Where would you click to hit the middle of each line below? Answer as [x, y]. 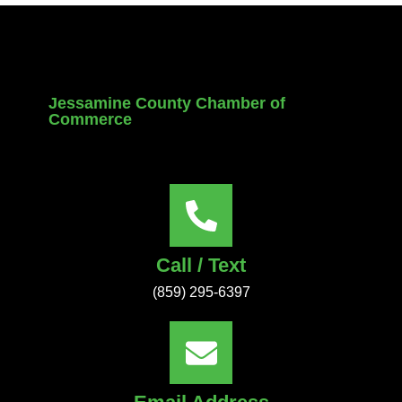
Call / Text [201, 265]
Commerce [90, 119]
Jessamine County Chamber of [167, 103]
